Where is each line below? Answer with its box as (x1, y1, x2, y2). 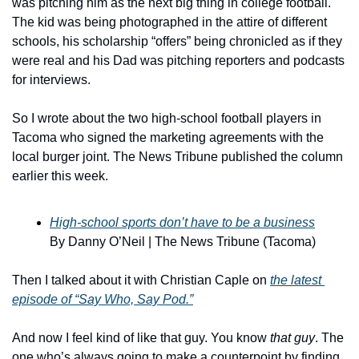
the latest (270, 273, 321, 287)
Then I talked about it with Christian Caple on (12, 273, 270, 287)
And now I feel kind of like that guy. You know (12, 331, 270, 345)
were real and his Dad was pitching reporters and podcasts (12, 54, 345, 67)
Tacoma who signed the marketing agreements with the (12, 131, 324, 144)
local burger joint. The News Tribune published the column (12, 150, 343, 163)
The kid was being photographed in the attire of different (12, 15, 327, 29)
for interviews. (12, 73, 91, 87)
